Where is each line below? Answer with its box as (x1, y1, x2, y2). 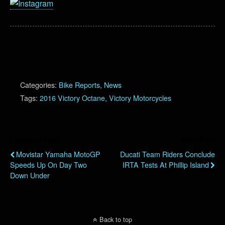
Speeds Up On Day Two (10, 159, 87, 170)
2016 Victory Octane (40, 92, 105, 103)
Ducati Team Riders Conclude (120, 148, 215, 159)
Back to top (99, 214, 132, 224)
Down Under (10, 169, 50, 180)
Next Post (181, 134, 215, 145)
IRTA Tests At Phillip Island (123, 159, 209, 170)
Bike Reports (59, 79, 100, 90)
